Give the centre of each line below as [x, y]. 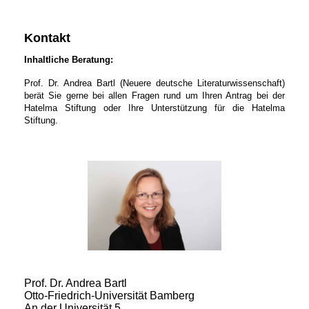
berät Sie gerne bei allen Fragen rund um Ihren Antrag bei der [154, 96]
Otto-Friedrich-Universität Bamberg [109, 295]
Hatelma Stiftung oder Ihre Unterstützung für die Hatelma [154, 108]
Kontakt [47, 38]
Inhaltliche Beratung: [69, 60]
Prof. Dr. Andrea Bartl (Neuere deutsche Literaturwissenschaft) [154, 83]
